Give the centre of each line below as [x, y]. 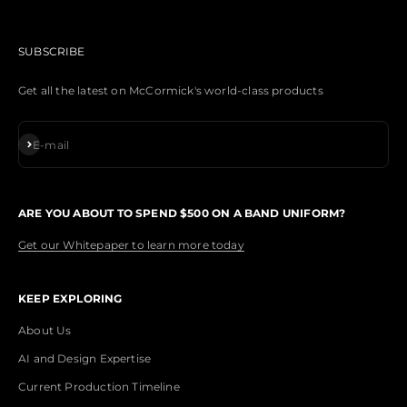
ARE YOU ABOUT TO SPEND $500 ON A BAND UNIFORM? [182, 213]
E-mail [51, 144]
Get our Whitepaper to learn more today [131, 245]
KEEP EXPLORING [70, 299]
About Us [45, 331]
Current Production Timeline [99, 387]
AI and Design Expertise [85, 359]
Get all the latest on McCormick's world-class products [171, 91]
